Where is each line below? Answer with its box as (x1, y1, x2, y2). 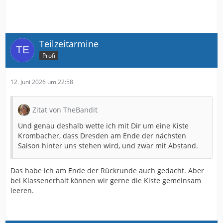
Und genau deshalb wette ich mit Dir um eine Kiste (18, 121, 189, 131)
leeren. (10, 186, 34, 196)
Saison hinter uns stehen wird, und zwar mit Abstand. (18, 141, 198, 151)
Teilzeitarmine (39, 38, 99, 50)
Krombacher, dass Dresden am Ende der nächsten (18, 131, 186, 141)
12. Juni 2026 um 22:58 (10, 78, 73, 87)
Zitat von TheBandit (32, 105, 98, 115)
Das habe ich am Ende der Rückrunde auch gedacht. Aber (10, 166, 204, 176)
